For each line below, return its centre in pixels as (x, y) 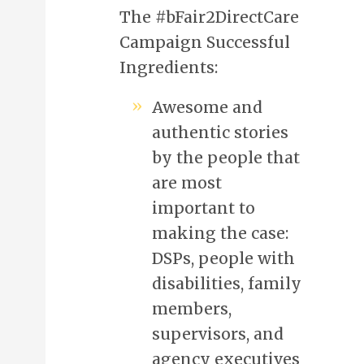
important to (203, 208)
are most (186, 182)
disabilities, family (226, 283)
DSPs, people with (223, 258)
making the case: (220, 233)
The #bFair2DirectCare (209, 17)
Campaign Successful (204, 42)
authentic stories (220, 132)
